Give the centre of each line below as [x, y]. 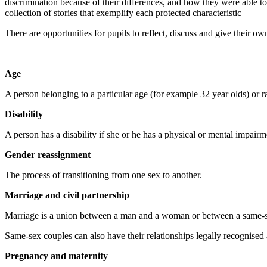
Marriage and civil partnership [67, 195]
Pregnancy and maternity [56, 256]
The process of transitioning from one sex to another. [103, 175]
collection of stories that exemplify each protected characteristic [123, 13]
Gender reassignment [48, 155]
